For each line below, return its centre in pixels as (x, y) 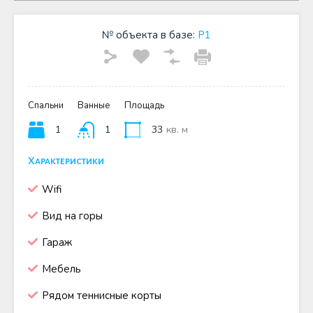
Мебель (61, 269)
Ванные (94, 105)
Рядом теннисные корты (102, 296)
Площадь (144, 105)
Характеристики (66, 161)
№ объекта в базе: (148, 35)
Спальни (46, 105)
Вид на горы (72, 216)
